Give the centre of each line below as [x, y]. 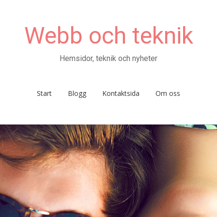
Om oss [168, 93]
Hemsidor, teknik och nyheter [108, 58]
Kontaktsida [121, 93]
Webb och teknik [108, 36]
